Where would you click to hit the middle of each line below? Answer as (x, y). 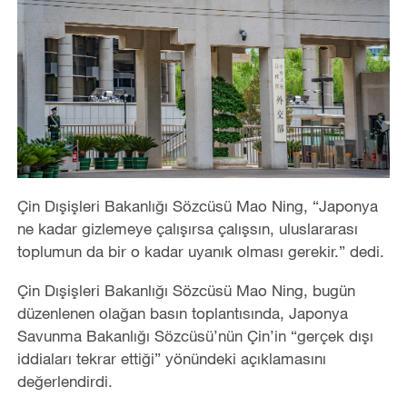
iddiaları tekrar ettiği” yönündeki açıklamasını (171, 359)
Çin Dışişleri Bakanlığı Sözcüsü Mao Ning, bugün (186, 291)
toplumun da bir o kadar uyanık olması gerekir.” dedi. (200, 252)
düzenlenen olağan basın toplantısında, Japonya (182, 313)
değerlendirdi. (65, 382)
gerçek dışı (335, 336)
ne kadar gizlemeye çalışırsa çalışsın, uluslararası (187, 229)
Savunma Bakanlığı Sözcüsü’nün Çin (143, 336)
